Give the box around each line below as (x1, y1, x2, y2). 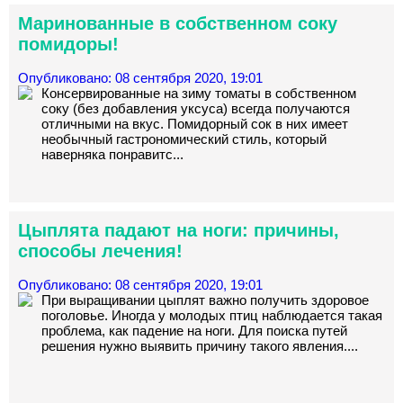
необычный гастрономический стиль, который (41, 131, 327, 147)
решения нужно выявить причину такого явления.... (41, 338, 358, 354)
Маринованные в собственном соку (18, 13, 337, 33)
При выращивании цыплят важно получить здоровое (41, 292, 369, 308)
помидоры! (18, 34, 119, 54)
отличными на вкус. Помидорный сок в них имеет (41, 116, 348, 131)
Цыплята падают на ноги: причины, (18, 220, 339, 240)
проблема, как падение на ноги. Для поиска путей (41, 323, 347, 338)
